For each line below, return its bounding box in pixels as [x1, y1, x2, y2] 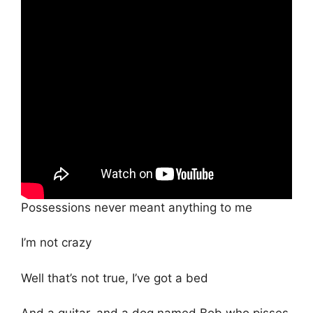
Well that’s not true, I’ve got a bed [21, 270, 208, 285]
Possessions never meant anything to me [21, 200, 252, 214]
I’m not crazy [21, 235, 92, 250]
